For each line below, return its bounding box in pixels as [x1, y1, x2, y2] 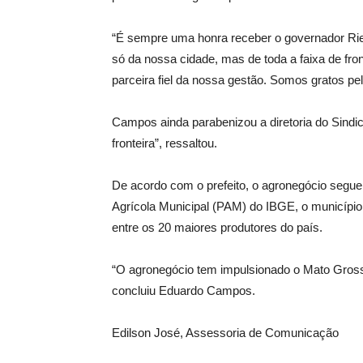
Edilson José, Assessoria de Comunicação [112, 326, 339, 340]
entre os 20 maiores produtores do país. [112, 220, 322, 234]
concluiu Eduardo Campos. [112, 284, 255, 297]
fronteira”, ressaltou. [112, 136, 217, 150]
